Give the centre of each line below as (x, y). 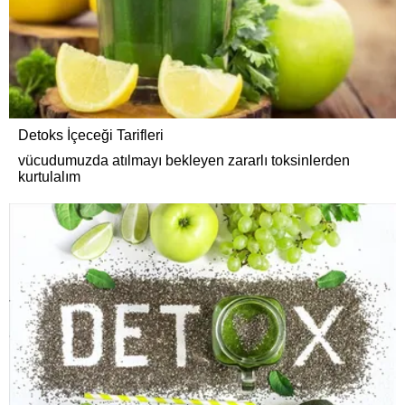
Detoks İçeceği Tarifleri (91, 135)
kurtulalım (49, 176)
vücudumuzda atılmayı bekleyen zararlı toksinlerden (184, 160)
